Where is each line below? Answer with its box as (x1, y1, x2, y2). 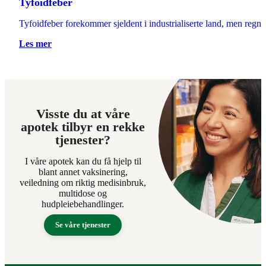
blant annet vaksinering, (38, 166, 128, 177)
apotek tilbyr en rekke (21, 119, 145, 134)
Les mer (19, 38, 52, 49)
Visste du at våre (36, 106, 130, 121)
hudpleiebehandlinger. (42, 198, 125, 209)
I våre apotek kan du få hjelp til (24, 156, 141, 166)
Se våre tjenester (55, 220, 111, 229)
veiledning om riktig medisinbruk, (20, 177, 147, 188)
